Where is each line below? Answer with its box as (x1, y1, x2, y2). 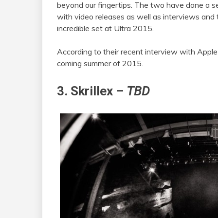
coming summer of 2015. (57, 58, 143, 68)
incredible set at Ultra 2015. (57, 23, 154, 33)
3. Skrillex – (57, 83, 127, 98)
